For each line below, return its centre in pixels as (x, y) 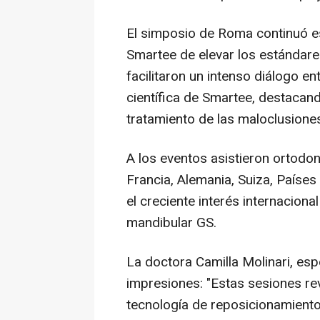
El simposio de (172, 34)
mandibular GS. (171, 223)
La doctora (161, 262)
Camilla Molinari (243, 262)
